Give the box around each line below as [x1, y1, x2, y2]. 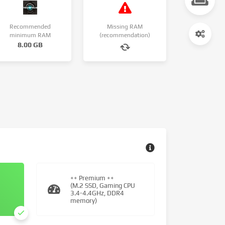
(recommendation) [99, 32, 150, 39]
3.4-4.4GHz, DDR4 [70, 189, 124, 197]
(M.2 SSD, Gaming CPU [70, 181, 135, 189]
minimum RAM [9, 32, 51, 39]
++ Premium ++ [70, 174, 114, 182]
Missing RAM [107, 23, 143, 30]
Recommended [9, 23, 51, 30]
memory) [70, 196, 97, 204]
